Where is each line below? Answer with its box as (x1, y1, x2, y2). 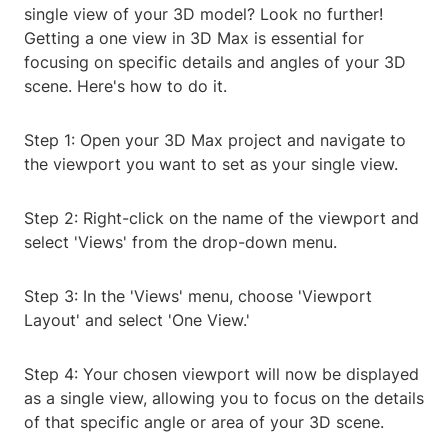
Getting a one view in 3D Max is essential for (24, 28, 364, 49)
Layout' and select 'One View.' (24, 310, 250, 331)
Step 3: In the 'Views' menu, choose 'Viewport (24, 286, 372, 307)
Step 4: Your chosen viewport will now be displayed (24, 364, 419, 385)
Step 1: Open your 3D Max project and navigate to (24, 130, 406, 151)
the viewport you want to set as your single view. (24, 154, 398, 175)
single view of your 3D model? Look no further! (24, 4, 383, 25)
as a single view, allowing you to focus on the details (24, 388, 424, 409)
